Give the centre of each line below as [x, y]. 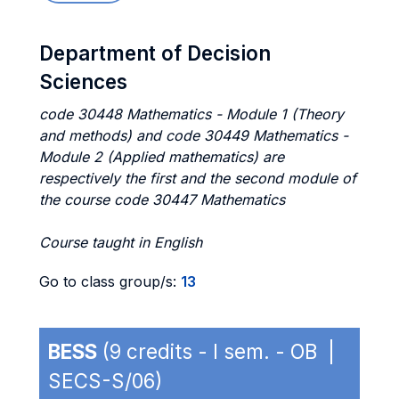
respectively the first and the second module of [198, 178]
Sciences [83, 81]
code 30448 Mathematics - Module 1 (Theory [191, 114]
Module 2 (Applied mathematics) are [162, 157]
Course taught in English [121, 242]
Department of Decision [155, 53]
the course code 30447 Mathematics [162, 199]
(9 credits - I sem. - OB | [219, 351]
